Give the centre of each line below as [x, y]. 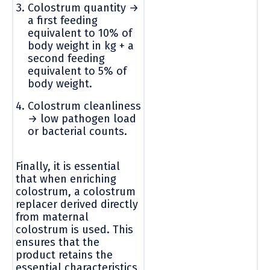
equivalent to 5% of [77, 71]
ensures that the [58, 242]
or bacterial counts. [77, 131]
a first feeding [63, 20]
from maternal [52, 217]
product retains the [64, 255]
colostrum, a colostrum [76, 191]
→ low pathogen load [82, 118]
